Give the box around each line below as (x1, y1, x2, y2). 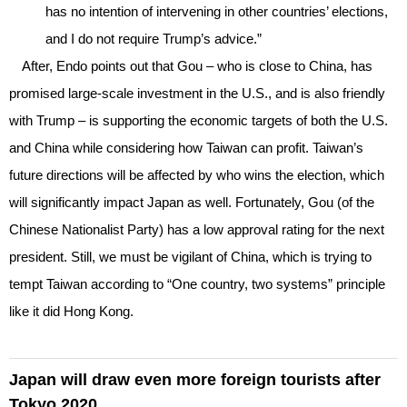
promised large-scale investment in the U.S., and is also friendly (9, 85, 385, 102)
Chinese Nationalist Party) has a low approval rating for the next (9, 222, 384, 238)
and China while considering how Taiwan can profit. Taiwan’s (9, 140, 363, 156)
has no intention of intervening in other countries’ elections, (45, 4, 388, 20)
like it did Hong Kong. (9, 303, 134, 320)
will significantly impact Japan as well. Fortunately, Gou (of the (9, 194, 374, 211)
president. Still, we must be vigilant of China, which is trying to (9, 249, 372, 265)
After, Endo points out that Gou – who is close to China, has (9, 58, 372, 74)
